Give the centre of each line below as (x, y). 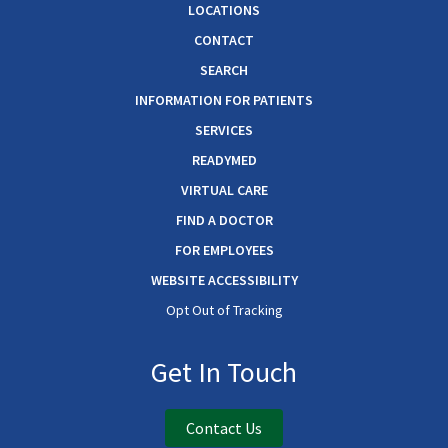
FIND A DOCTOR (224, 220)
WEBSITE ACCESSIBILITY (224, 280)
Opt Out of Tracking (224, 310)
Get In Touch (224, 372)
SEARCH (224, 70)
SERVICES (224, 130)
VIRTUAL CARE (224, 190)
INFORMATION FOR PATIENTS (224, 100)
